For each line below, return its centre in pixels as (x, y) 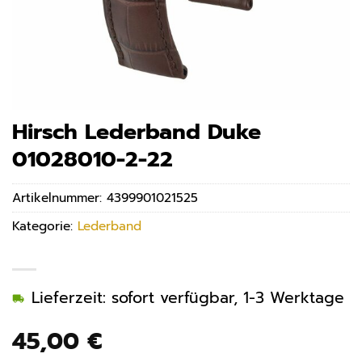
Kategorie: (45, 226)
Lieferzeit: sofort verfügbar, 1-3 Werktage (188, 298)
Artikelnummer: (59, 198)
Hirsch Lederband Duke (137, 132)
